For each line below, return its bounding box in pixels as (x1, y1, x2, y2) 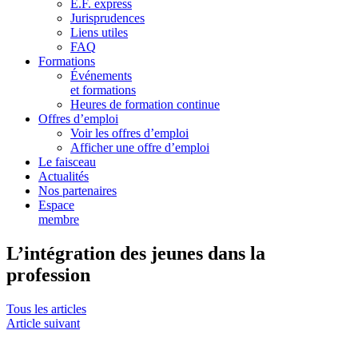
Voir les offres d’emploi (70, 126, 189, 140)
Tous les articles (6, 301, 86, 316)
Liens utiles (70, 26, 128, 39)
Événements (70, 69, 132, 82)
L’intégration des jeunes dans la (6, 242, 265, 264)
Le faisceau (38, 155, 96, 169)
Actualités (38, 169, 89, 183)
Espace (38, 198, 74, 212)
